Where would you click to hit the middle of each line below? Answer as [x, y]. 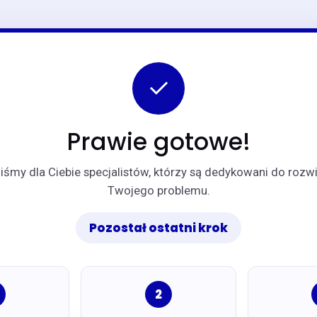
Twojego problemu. [158, 191]
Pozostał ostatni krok [158, 227]
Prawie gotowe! [158, 142]
